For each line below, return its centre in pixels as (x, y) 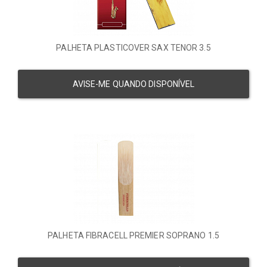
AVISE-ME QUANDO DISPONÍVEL (133, 84)
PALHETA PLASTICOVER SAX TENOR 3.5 (133, 48)
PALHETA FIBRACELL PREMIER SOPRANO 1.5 (133, 236)
